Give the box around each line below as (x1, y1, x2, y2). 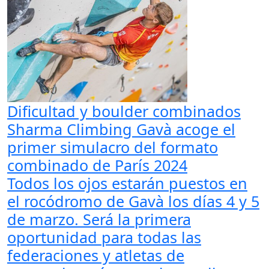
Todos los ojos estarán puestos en (7, 172, 247, 193)
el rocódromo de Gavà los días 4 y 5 (7, 190, 259, 211)
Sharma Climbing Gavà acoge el (7, 118, 235, 139)
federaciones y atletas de (7, 244, 184, 265)
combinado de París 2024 (7, 154, 187, 175)
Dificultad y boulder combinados (7, 100, 241, 121)
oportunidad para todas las (7, 226, 201, 247)
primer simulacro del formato (7, 136, 218, 157)
